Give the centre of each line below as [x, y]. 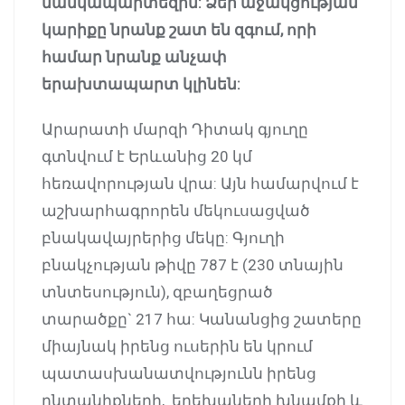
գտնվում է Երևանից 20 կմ [147, 156]
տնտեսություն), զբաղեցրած [157, 292]
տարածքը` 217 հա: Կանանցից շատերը [202, 319]
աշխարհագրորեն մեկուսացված [176, 210]
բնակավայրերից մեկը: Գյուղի [163, 237]
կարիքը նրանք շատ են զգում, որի [179, 29]
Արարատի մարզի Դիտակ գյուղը [175, 129]
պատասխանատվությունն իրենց [179, 373]
